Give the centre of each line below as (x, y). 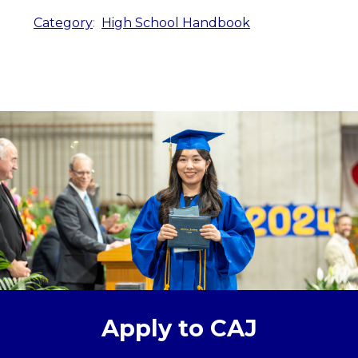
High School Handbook (176, 23)
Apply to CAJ (179, 328)
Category (63, 23)
